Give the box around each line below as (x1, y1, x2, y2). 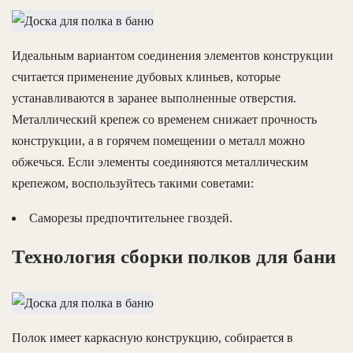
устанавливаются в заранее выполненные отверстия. (12, 91, 296, 106)
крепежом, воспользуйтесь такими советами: (12, 176, 254, 191)
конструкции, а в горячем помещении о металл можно (12, 134, 305, 148)
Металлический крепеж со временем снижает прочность (12, 113, 317, 127)
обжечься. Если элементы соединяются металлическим (12, 155, 308, 169)
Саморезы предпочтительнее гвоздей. (29, 211, 232, 225)
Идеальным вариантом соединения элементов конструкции (12, 49, 333, 63)
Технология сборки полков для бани (12, 246, 336, 268)
